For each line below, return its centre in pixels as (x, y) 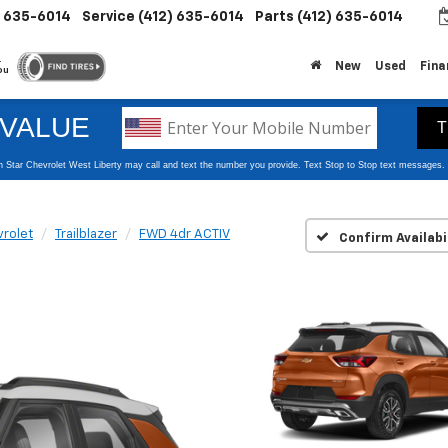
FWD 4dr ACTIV (184, 234)
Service (108, 17)
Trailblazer (86, 234)
